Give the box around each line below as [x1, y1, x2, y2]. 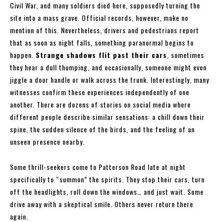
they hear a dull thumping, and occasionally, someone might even [10, 62, 207, 73]
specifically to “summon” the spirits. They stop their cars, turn [10, 174, 205, 185]
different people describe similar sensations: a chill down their [10, 111, 205, 122]
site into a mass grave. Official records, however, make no [10, 12, 188, 23]
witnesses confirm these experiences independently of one [10, 87, 189, 98]
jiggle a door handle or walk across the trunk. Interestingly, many [10, 74, 209, 85]
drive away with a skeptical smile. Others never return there [10, 199, 193, 210]
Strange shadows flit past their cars [36, 50, 167, 60]
